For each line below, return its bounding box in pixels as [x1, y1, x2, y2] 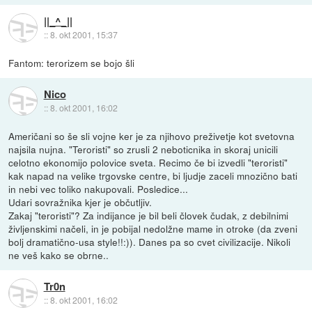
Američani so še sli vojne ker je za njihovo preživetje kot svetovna [8, 128, 295, 143]
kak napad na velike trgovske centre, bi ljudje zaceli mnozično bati [8, 168, 298, 182]
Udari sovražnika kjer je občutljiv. [8, 194, 153, 209]
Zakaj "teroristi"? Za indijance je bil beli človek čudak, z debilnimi [8, 208, 289, 222]
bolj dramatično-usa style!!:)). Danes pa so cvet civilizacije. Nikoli [8, 234, 291, 249]
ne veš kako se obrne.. [8, 247, 109, 262]
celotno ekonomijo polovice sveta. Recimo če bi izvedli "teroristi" [8, 155, 288, 169]
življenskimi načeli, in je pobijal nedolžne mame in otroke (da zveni [8, 221, 298, 235]
